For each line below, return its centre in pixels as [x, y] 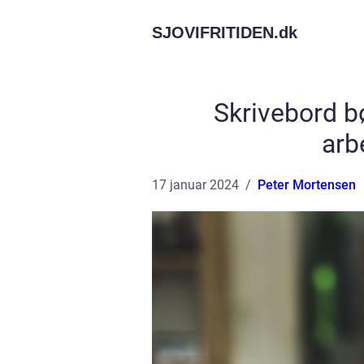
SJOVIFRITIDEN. [215, 32]
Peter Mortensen [307, 185]
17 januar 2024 [195, 185]
